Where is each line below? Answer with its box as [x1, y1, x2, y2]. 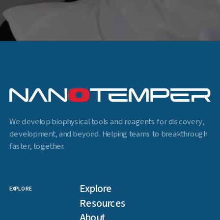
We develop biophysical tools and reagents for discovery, [9, 116, 205, 128]
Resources [80, 196, 126, 211]
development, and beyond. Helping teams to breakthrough [9, 128, 207, 140]
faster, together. [9, 140, 65, 153]
